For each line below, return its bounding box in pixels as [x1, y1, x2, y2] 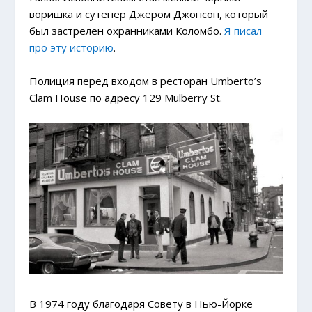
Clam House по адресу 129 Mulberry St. [29, 91, 223, 105]
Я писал [224, 24, 263, 38]
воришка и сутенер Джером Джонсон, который [29, 7, 269, 22]
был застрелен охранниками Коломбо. [29, 24, 225, 38]
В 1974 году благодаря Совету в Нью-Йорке [29, 296, 253, 311]
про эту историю [29, 40, 114, 55]
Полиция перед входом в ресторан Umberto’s [29, 74, 263, 88]
